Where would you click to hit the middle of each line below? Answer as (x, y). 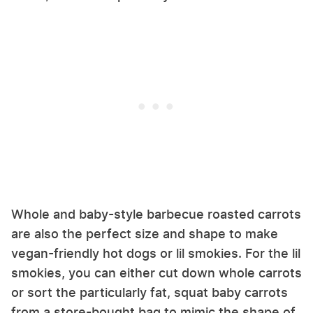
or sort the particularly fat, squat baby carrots (150, 293)
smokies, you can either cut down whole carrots (156, 273)
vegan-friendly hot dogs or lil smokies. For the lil (156, 254)
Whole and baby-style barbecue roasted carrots (156, 214)
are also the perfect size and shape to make (145, 234)
